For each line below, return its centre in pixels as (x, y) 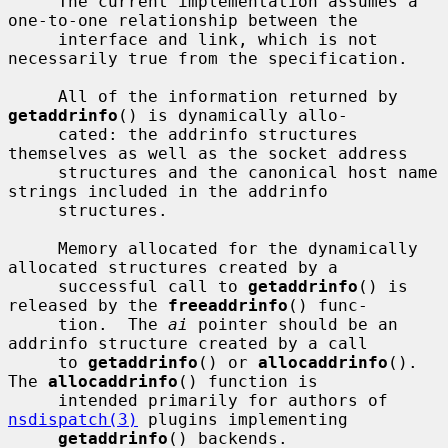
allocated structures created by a (173, 267)
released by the (88, 305)
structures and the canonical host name (33, 172)
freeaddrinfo (228, 305)
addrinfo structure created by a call (188, 343)
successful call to (153, 286)
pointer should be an (293, 324)
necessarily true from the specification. (208, 58)
